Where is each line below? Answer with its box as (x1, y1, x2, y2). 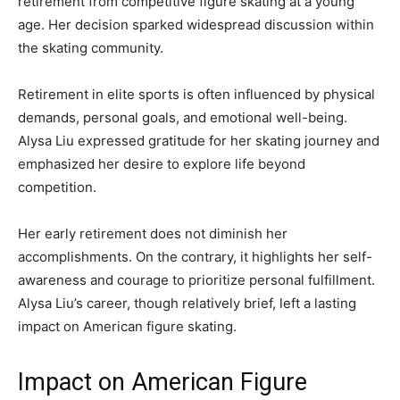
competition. (18, 179, 96, 196)
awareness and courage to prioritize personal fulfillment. (18, 271, 375, 289)
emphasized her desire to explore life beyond (18, 155, 305, 173)
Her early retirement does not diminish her (18, 225, 287, 243)
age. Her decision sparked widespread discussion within (18, 16, 374, 34)
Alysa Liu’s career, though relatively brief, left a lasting (18, 295, 356, 312)
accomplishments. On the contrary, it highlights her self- (18, 248, 372, 266)
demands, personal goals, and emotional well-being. (18, 109, 347, 127)
